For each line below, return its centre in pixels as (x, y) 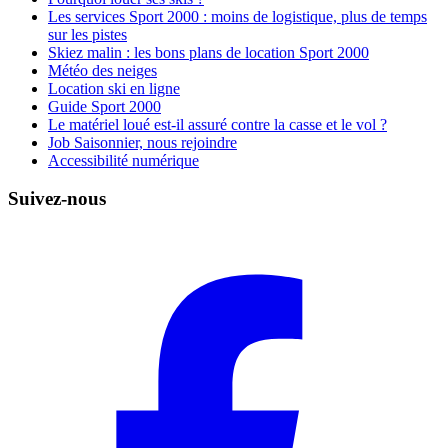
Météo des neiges (102, 70)
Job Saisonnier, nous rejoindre (142, 142)
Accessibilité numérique (123, 160)
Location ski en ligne (114, 88)
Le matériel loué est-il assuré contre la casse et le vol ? (217, 124)
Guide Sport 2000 (104, 106)
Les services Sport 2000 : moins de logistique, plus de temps (237, 16)
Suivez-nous (57, 199)
